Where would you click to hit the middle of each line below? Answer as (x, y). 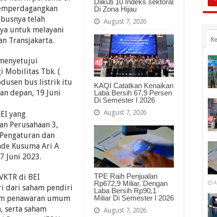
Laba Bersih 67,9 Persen (133, 93)
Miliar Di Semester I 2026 (134, 198)
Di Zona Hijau (115, 9)
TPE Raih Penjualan (126, 176)
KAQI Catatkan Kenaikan (134, 85)
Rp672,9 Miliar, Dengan (131, 184)
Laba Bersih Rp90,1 (125, 191)
